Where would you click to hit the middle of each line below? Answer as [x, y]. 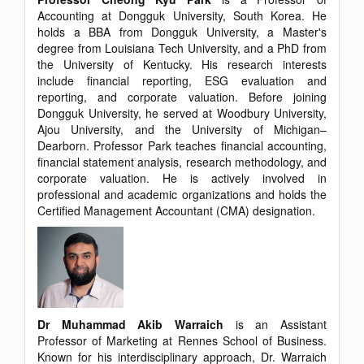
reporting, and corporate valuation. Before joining [182, 97]
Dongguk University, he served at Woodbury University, [182, 113]
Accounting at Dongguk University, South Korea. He [182, 16]
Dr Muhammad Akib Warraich [130, 325]
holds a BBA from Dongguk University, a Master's [182, 32]
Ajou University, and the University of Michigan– [182, 130]
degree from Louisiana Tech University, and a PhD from [182, 48]
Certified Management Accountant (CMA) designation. [176, 211]
